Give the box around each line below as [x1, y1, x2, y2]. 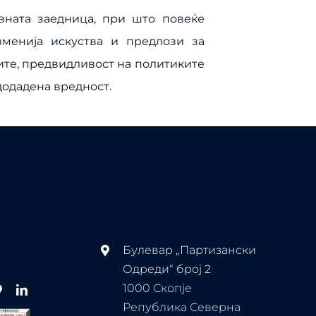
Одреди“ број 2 [122, 262, 211, 276]
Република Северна [122, 300, 241, 315]
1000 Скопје [122, 281, 192, 296]
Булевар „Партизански [122, 243, 256, 257]
